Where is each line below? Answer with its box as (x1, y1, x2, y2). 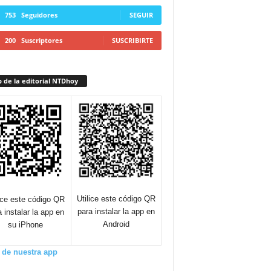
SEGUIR (129, 10, 153, 19)
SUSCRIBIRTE (111, 35, 153, 45)
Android (102, 219, 129, 229)
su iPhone (8, 220, 43, 230)
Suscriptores (21, 35, 62, 45)
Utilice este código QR (76, 194, 155, 203)
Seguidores (21, 10, 57, 19)
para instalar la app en (77, 206, 155, 216)
